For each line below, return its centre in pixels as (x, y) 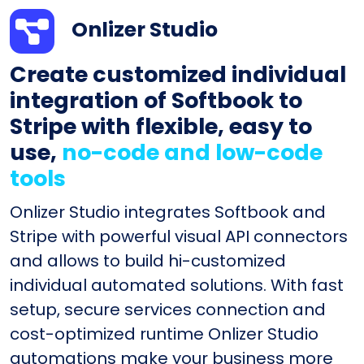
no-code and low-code (192, 152)
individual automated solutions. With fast (177, 285)
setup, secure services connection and (168, 309)
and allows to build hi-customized (148, 260)
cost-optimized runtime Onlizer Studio (164, 334)
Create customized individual (178, 74)
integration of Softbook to (156, 100)
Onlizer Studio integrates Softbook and (168, 212)
